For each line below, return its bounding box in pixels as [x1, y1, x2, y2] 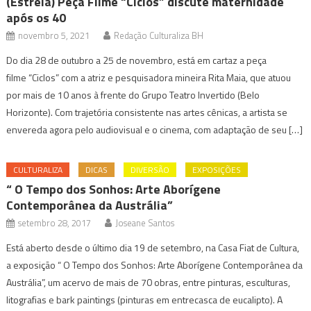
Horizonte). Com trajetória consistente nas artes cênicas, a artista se [6, 104, 288, 119]
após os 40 [6, 8, 67, 27]
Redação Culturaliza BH [114, 28, 204, 42]
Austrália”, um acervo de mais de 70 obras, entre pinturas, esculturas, [6, 274, 291, 289]
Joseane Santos [115, 215, 175, 230]
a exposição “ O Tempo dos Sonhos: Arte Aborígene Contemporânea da [6, 257, 303, 272]
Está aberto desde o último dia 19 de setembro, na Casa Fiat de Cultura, [6, 239, 300, 255]
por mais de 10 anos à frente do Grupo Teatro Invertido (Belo [6, 87, 260, 102]
